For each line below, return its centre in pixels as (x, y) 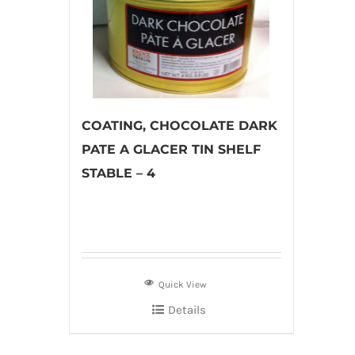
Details (187, 310)
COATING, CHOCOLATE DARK (179, 126)
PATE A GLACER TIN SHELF (171, 149)
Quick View (183, 284)
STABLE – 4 (118, 173)
